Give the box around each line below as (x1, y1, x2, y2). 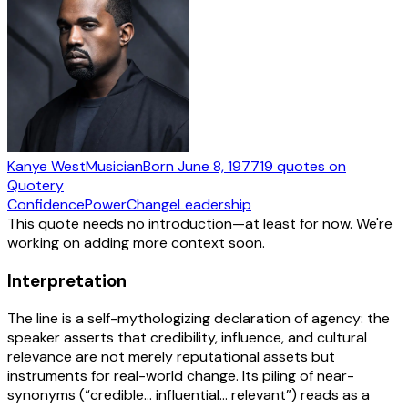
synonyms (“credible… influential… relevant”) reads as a (7, 385, 370, 405)
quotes (277, 156, 325, 176)
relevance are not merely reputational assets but (7, 347, 335, 367)
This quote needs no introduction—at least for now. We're (7, 213, 393, 233)
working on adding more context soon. (7, 232, 265, 252)
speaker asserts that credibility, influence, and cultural (7, 328, 367, 348)
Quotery (7, 175, 64, 195)
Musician (86, 156, 143, 176)
